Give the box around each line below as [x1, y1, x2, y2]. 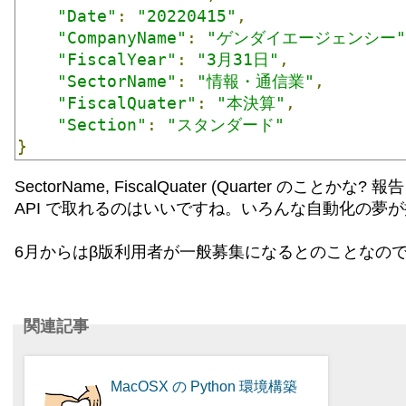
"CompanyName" [57, 28, 187, 47]
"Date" [57, 6, 117, 25]
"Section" [57, 115, 147, 134]
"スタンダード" [167, 115, 285, 134]
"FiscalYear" [57, 50, 177, 69]
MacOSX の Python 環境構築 [111, 379, 298, 395]
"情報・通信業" [197, 72, 314, 91]
